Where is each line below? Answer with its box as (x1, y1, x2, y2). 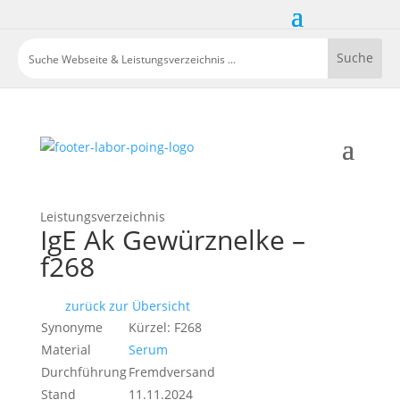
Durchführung (40, 362, 127, 380)
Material (40, 340, 91, 358)
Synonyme (40, 318, 103, 336)
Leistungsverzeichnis (39, 207, 165, 225)
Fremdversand (128, 362, 215, 380)
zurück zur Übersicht (61, 296, 190, 314)
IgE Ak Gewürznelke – (39, 221, 305, 258)
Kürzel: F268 (128, 318, 202, 336)
